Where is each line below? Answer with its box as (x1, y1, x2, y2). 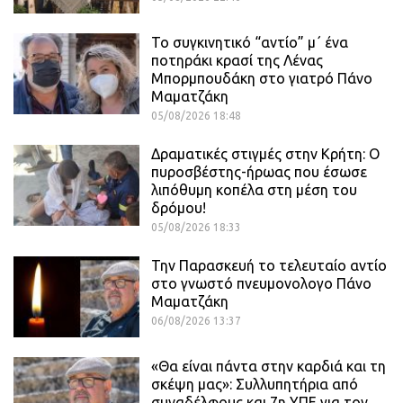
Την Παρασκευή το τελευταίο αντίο (151, 257, 387, 274)
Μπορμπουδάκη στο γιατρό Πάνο (151, 70, 372, 87)
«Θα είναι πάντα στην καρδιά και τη (151, 358, 386, 375)
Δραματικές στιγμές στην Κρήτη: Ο (151, 146, 380, 163)
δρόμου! (151, 200, 206, 217)
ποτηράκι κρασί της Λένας (151, 52, 323, 69)
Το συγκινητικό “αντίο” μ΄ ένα (151, 34, 348, 51)
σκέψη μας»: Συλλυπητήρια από (151, 376, 358, 393)
